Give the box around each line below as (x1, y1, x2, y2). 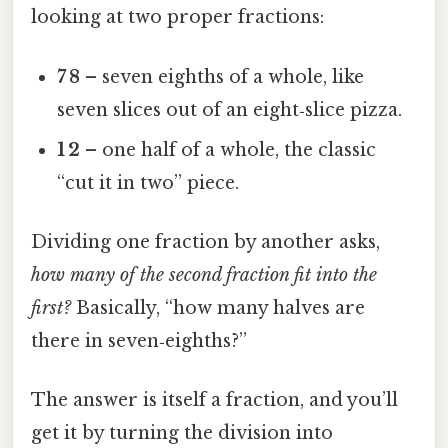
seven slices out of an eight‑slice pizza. (57, 98, 403, 121)
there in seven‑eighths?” (31, 329, 247, 352)
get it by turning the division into (31, 422, 333, 445)
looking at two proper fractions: (31, 6, 324, 29)
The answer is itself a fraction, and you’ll (31, 389, 398, 412)
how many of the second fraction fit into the (31, 263, 377, 286)
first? (31, 296, 71, 319)
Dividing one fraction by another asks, (31, 230, 380, 253)
